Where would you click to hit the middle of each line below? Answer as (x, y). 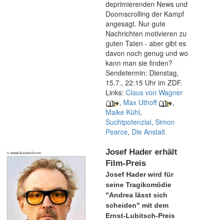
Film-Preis (126, 163)
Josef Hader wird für (139, 174)
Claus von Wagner (154, 92)
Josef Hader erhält (141, 152)
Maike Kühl (123, 112)
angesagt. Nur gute (136, 24)
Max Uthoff (140, 102)
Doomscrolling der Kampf (145, 14)
